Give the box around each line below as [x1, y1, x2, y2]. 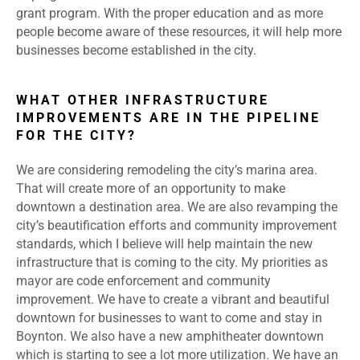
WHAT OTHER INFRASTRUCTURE [16, 92, 269, 108]
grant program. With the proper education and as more [16, 6, 323, 22]
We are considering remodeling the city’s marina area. [16, 162, 317, 178]
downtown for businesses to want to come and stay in [16, 310, 322, 326]
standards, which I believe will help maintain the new [16, 236, 313, 252]
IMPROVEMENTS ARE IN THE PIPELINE [16, 110, 321, 126]
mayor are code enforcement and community [16, 273, 271, 289]
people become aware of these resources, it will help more [16, 24, 342, 40]
